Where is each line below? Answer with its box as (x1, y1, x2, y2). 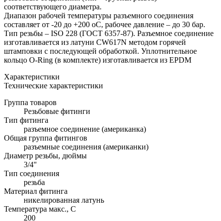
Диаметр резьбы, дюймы (4, 151, 87, 160)
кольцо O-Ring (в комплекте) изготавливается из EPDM (4, 55, 191, 64)
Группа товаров (4, 98, 57, 107)
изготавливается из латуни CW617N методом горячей (4, 37, 186, 46)
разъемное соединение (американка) (24, 124, 146, 133)
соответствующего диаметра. (4, 2, 102, 11)
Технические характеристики (4, 81, 103, 90)
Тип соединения (4, 169, 59, 178)
